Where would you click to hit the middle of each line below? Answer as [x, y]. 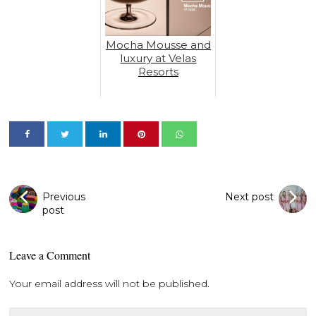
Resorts [158, 71]
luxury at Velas [158, 58]
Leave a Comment [50, 255]
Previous [64, 196]
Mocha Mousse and [158, 44]
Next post [249, 196]
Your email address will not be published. [110, 283]
